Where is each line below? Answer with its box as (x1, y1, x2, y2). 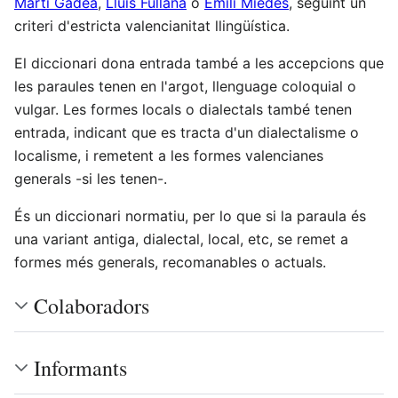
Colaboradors (34, 291, 149, 320)
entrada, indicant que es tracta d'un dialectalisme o (14, 123, 359, 141)
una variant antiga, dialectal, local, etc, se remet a (14, 229, 348, 248)
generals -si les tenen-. (14, 169, 167, 187)
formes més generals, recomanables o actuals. (14, 252, 326, 271)
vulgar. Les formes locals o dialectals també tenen (14, 99, 352, 118)
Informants (34, 353, 127, 382)
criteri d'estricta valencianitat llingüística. (14, 16, 290, 35)
